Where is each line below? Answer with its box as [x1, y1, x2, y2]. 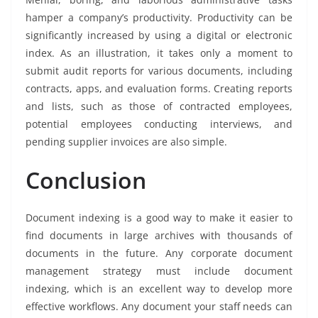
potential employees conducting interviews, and [26, 117, 292, 131]
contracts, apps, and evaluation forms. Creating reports [26, 82, 292, 96]
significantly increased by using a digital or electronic [26, 28, 292, 43]
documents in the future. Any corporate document [26, 246, 292, 261]
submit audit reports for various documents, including [26, 64, 292, 78]
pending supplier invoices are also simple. [26, 135, 227, 149]
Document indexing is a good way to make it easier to [26, 211, 292, 225]
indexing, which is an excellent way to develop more [26, 282, 292, 296]
